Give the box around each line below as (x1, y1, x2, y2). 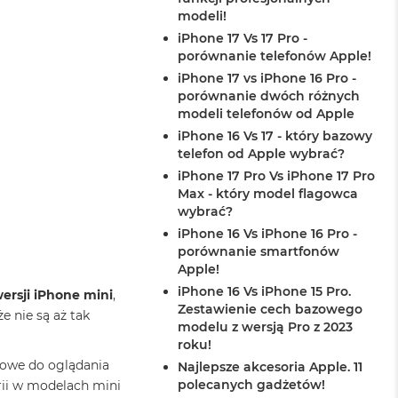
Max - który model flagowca (178, 185, 359, 202)
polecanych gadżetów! (178, 376, 326, 393)
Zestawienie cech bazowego (178, 300, 363, 317)
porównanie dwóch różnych (178, 87, 361, 104)
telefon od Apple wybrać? (178, 145, 346, 162)
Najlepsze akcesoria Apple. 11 (178, 358, 363, 375)
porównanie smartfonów (178, 243, 340, 259)
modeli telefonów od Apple (178, 105, 355, 122)
